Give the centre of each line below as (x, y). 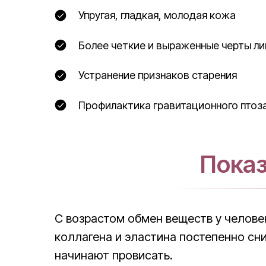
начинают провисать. (114, 255)
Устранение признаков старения (158, 75)
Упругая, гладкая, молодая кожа (157, 15)
